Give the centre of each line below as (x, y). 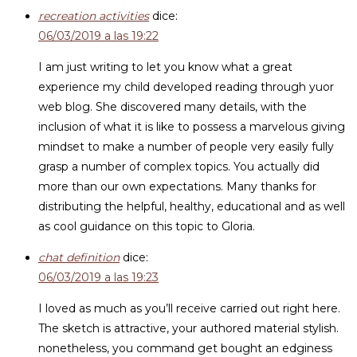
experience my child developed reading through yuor (186, 87)
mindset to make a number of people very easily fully (186, 147)
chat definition (79, 257)
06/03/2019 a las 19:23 (98, 277)
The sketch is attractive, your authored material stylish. (188, 328)
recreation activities (94, 16)
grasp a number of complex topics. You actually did (179, 167)
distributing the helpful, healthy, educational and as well (192, 206)
